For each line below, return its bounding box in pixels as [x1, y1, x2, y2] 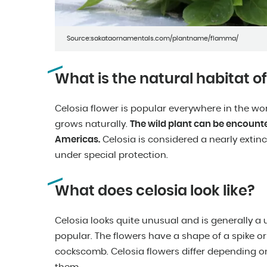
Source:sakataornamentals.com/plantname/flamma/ [67, 35, 238, 42]
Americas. [55, 135, 100, 145]
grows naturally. [55, 120, 130, 129]
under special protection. [55, 151, 168, 160]
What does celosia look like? [55, 184, 254, 199]
